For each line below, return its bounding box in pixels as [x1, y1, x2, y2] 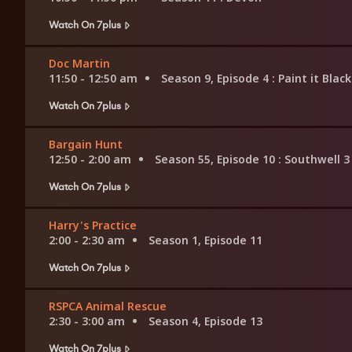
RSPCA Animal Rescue [49, 299, 167, 314]
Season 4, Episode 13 [148, 313, 262, 329]
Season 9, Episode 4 [161, 71, 272, 86]
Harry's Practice [49, 218, 137, 233]
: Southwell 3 [278, 152, 350, 167]
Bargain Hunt [49, 137, 123, 152]
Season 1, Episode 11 [148, 233, 262, 248]
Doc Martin [49, 56, 110, 71]
